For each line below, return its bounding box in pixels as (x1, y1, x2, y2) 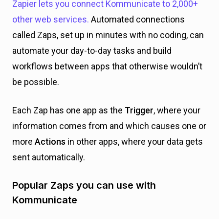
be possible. (12, 77, 59, 87)
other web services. (12, 14, 91, 24)
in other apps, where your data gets (66, 136, 203, 147)
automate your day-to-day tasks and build (12, 45, 172, 56)
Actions (35, 136, 66, 147)
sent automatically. (12, 152, 85, 162)
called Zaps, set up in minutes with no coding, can (12, 30, 204, 40)
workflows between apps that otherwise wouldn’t (12, 61, 202, 71)
